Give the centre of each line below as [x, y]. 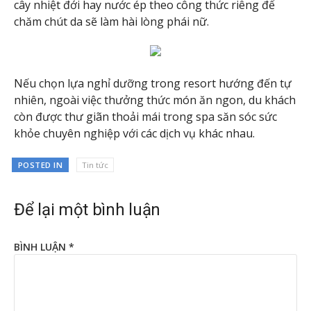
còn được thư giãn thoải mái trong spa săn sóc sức [145, 117]
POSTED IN [40, 165]
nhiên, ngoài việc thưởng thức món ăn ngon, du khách [155, 100]
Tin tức [95, 165]
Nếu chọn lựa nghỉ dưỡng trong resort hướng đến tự [153, 84]
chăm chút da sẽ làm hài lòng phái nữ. [111, 21]
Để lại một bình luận [87, 209]
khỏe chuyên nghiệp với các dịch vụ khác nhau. [134, 134]
